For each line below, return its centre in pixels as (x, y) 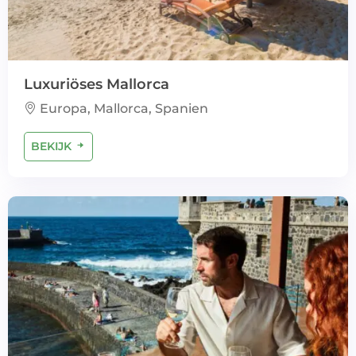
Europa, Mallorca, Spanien (122, 108)
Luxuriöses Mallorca (97, 84)
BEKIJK (53, 146)
